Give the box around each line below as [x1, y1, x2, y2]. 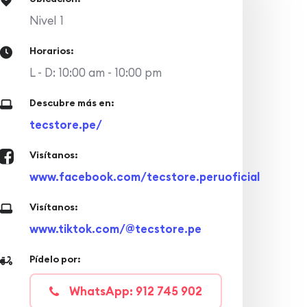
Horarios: [29, 44, 74, 57]
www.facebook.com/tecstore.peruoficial [29, 169, 260, 184]
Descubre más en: [29, 96, 114, 109]
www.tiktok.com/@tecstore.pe [29, 221, 201, 236]
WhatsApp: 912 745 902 [69, 283, 202, 299]
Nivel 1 [29, 12, 64, 27]
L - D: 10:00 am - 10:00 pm [29, 64, 162, 79]
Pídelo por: [29, 252, 81, 265]
